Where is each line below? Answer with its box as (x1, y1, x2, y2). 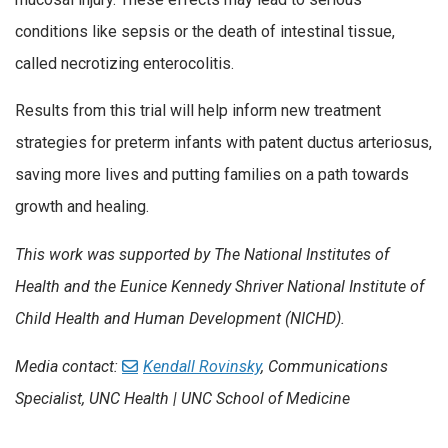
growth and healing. (15, 197, 149, 217)
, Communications (261, 357, 388, 377)
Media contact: (15, 357, 122, 377)
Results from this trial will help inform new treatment (15, 101, 381, 121)
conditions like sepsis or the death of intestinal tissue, (15, 21, 395, 41)
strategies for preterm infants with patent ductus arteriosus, (15, 133, 432, 153)
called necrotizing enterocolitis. (15, 53, 234, 73)
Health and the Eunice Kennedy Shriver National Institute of (15, 276, 424, 296)
